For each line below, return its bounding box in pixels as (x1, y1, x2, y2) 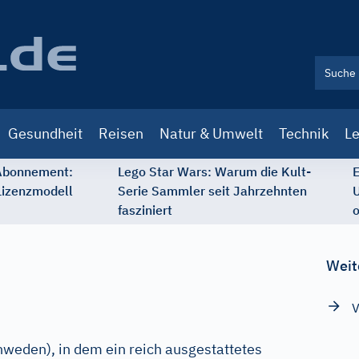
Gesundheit (8, 124, 83, 143)
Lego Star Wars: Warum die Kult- (118, 163, 311, 179)
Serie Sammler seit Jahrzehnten (118, 183, 307, 199)
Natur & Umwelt (159, 124, 263, 143)
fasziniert (118, 202, 172, 218)
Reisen (99, 124, 143, 143)
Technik (279, 124, 329, 143)
